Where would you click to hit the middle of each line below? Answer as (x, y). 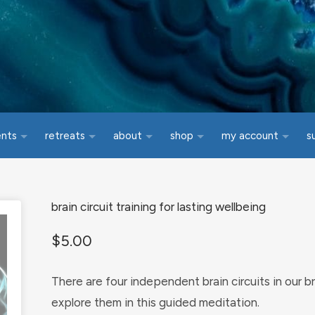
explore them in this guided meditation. (155, 302)
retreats (65, 136)
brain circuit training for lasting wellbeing (158, 207)
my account (250, 136)
